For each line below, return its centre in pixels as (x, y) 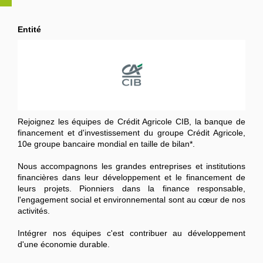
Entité (29, 30)
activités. (34, 211)
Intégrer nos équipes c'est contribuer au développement (131, 233)
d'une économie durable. (64, 245)
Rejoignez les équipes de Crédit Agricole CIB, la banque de (131, 122)
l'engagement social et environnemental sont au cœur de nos (131, 200)
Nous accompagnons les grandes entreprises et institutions (131, 166)
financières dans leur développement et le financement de (131, 178)
